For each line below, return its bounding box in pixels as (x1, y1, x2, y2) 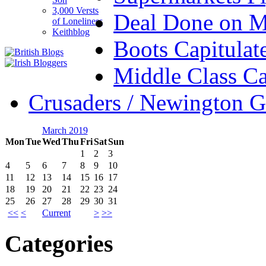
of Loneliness (52, 15, 103, 26)
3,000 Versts (52, 5, 99, 15)
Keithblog (52, 26, 90, 37)
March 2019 (42, 125, 88, 135)
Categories (5, 230, 113, 258)
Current (42, 207, 71, 218)
